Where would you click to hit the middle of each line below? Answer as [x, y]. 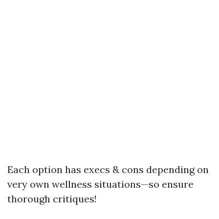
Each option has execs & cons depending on [108, 169]
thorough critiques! [52, 199]
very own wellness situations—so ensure [100, 184]
